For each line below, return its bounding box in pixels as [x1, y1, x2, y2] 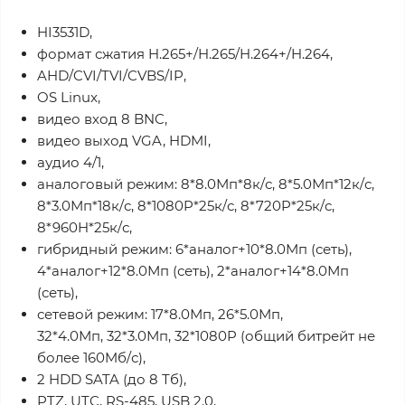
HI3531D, [37, 24, 92, 41]
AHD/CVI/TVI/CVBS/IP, [37, 67, 186, 84]
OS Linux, [37, 89, 100, 106]
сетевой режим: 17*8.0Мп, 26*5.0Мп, [37, 306, 283, 323]
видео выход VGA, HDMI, [37, 132, 211, 149]
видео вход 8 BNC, [37, 110, 167, 127]
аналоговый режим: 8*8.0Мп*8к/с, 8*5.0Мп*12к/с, [37, 175, 374, 193]
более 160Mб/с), [37, 349, 146, 366]
